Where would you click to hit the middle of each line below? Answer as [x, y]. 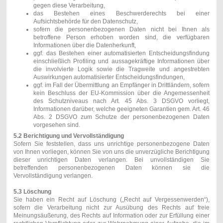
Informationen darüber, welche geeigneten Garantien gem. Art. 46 [121, 109]
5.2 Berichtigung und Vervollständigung [68, 136]
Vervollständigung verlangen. [53, 175]
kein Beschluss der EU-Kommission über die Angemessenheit [121, 93]
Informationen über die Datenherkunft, [84, 45]
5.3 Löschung [32, 191]
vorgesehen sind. [56, 125]
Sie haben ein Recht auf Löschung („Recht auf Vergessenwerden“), [111, 199]
